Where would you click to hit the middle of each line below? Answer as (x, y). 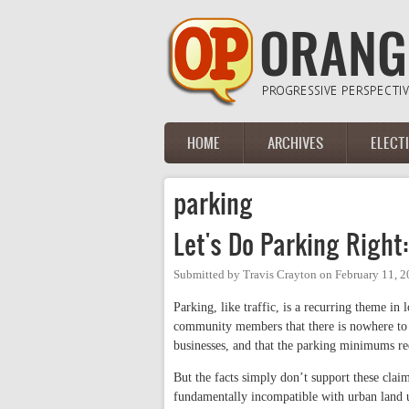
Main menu (212, 153)
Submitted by (208, 275)
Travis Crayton (280, 275)
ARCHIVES (295, 142)
